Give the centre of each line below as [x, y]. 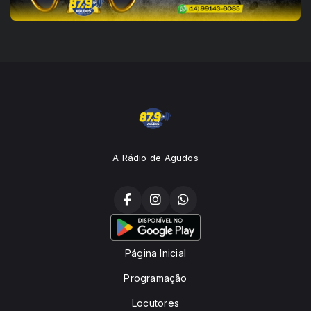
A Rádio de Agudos [155, 158]
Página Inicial [155, 253]
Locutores [155, 303]
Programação [155, 278]
